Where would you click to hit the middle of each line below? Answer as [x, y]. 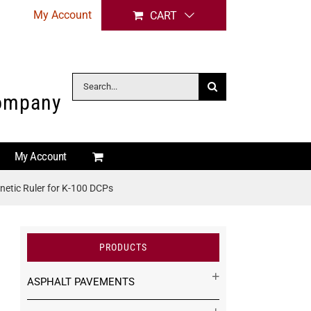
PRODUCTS [123, 247]
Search [87, 82]
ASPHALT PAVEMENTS [81, 282]
